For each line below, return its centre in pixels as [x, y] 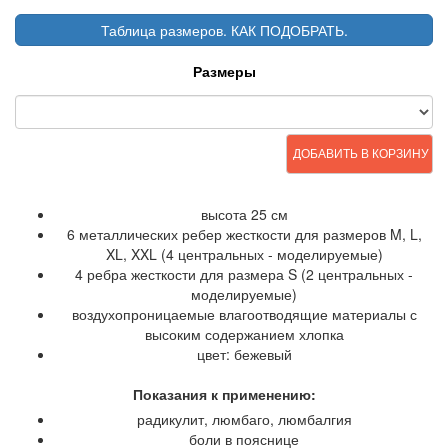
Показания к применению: [224, 393]
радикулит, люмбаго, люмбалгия [244, 418]
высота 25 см [244, 213]
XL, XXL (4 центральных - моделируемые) [244, 253]
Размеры [224, 70]
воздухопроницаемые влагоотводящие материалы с [244, 313]
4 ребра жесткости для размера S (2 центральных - [244, 273]
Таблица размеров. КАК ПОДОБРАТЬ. [224, 29]
